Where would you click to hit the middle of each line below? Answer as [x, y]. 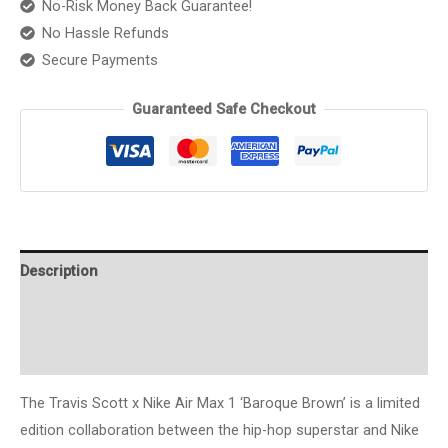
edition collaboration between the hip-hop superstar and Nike [219, 429]
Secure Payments [99, 59]
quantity [45, 75]
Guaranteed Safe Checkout [224, 108]
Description [59, 270]
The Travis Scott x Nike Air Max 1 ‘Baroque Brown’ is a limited [220, 402]
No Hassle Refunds [105, 32]
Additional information [98, 312]
